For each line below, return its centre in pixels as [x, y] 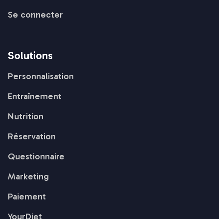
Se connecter [35, 14]
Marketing [28, 176]
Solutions [30, 55]
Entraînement [35, 96]
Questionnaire [36, 156]
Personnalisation [41, 76]
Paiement [27, 196]
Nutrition [26, 116]
